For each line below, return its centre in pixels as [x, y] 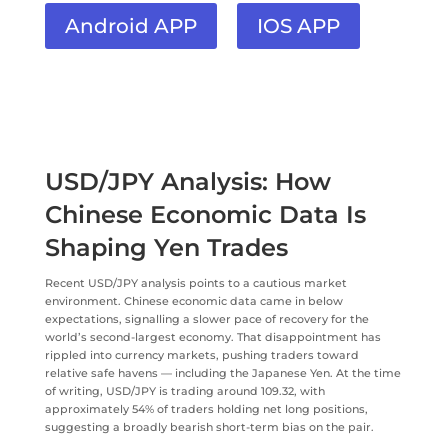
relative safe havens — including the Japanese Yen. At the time [222, 372]
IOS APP [298, 25]
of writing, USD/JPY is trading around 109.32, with [184, 390]
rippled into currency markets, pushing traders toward [201, 354]
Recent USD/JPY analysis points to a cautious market [195, 282]
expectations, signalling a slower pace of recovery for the [206, 318]
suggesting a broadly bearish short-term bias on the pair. [209, 426]
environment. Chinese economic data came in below [193, 300]
